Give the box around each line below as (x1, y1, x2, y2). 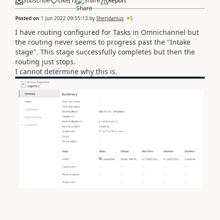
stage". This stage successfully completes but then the (15, 47, 195, 56)
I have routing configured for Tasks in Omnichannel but (15, 27, 199, 37)
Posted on (15, 14, 41, 22)
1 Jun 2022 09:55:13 (41, 14, 88, 22)
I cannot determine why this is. (15, 66, 117, 76)
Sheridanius (96, 14, 124, 22)
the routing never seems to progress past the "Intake (15, 37, 191, 47)
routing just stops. (15, 56, 76, 66)
